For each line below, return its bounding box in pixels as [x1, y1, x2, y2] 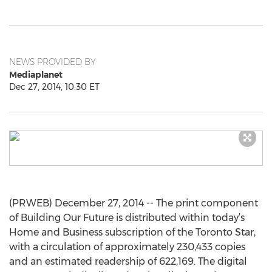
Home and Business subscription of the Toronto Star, [9, 226, 256, 238]
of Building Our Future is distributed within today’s [9, 212, 245, 223]
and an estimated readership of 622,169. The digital [9, 256, 247, 267]
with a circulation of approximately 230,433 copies [9, 241, 245, 253]
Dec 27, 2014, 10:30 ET [9, 81, 100, 92]
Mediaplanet [9, 69, 63, 80]
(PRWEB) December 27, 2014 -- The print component [9, 197, 258, 209]
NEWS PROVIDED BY [9, 56, 96, 67]
